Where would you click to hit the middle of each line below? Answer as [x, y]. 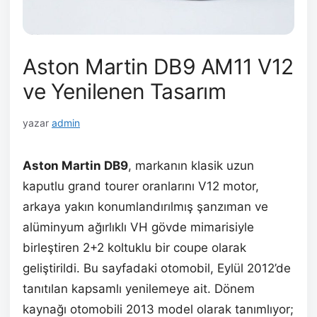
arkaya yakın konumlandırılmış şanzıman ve [145, 206]
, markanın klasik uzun [191, 165]
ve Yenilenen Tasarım [124, 91]
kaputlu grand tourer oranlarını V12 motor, [141, 186]
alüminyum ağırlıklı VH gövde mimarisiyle [138, 227]
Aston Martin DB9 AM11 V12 [158, 66]
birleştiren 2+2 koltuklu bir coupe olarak [134, 247]
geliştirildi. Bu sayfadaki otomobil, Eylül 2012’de [157, 268]
